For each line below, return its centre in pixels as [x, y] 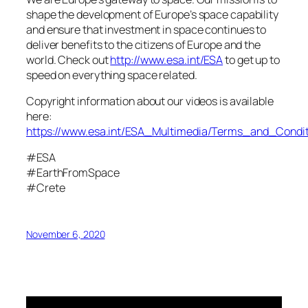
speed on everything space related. [112, 75]
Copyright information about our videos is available [150, 101]
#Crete [46, 188]
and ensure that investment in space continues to [146, 29]
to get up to [251, 59]
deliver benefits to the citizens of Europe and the [143, 44]
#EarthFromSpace [73, 173]
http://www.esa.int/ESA [167, 59]
